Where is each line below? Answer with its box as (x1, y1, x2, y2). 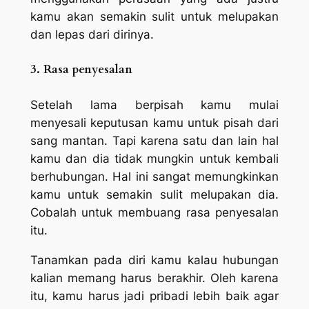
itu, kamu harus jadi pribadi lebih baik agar (30, 288, 279, 303)
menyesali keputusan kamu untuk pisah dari (30, 115, 279, 130)
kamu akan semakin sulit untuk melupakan (30, 9, 279, 23)
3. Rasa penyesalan (30, 61, 132, 77)
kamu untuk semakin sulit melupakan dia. (30, 187, 279, 201)
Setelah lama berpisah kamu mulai (30, 97, 279, 112)
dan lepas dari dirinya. (30, 27, 154, 41)
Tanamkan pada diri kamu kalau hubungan (30, 252, 279, 267)
